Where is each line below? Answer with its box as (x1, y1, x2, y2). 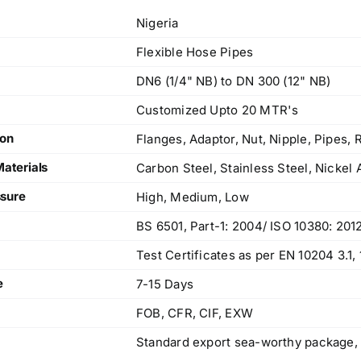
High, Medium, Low (136, 189, 249, 205)
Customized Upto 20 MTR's (136, 102, 299, 118)
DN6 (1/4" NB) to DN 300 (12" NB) (136, 73, 331, 89)
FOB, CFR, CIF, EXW (136, 305, 254, 322)
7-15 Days (136, 276, 194, 293)
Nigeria (136, 15, 179, 31)
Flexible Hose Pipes (136, 44, 254, 60)
